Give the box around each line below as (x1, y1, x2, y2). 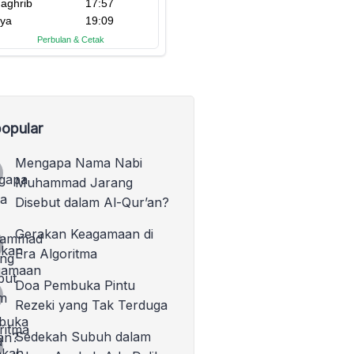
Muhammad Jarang (14, 175, 133, 190)
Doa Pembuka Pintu (14, 277, 135, 293)
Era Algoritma (14, 246, 97, 262)
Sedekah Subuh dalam (14, 329, 151, 345)
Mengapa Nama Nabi (14, 155, 142, 171)
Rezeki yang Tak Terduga (14, 297, 168, 313)
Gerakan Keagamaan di (14, 226, 153, 242)
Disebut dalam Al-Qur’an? (14, 194, 169, 210)
